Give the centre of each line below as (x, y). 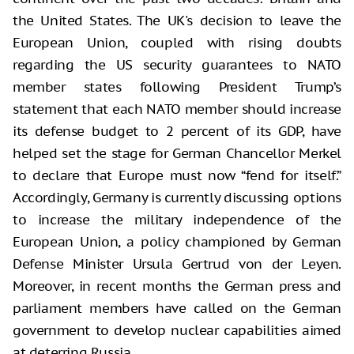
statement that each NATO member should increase (177, 109)
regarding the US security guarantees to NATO (177, 65)
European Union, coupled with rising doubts (177, 43)
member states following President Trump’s (177, 87)
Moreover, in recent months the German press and (177, 286)
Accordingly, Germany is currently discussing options (177, 198)
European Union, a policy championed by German (177, 242)
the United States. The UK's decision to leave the (177, 21)
